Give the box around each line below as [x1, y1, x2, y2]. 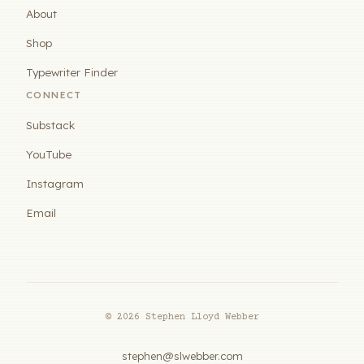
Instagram [26, 175, 84, 190]
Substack [26, 117, 75, 132]
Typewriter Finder [26, 64, 118, 79]
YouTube [26, 146, 71, 161]
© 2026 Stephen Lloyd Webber [105, 311, 259, 323]
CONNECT [26, 88, 82, 101]
